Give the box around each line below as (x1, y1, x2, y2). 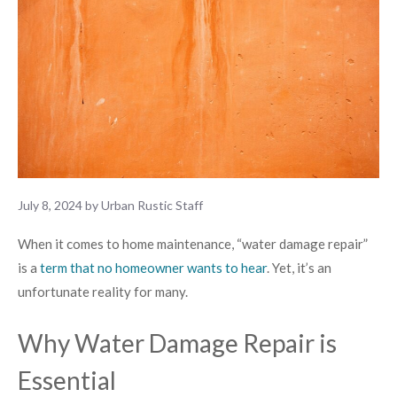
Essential (18, 364, 116, 395)
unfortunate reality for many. (18, 284, 188, 300)
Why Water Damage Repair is (18, 327, 337, 358)
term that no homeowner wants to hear (40, 260, 267, 276)
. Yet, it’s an (267, 260, 331, 276)
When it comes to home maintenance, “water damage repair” (18, 236, 368, 253)
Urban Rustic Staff (101, 198, 203, 214)
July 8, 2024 (18, 198, 82, 214)
